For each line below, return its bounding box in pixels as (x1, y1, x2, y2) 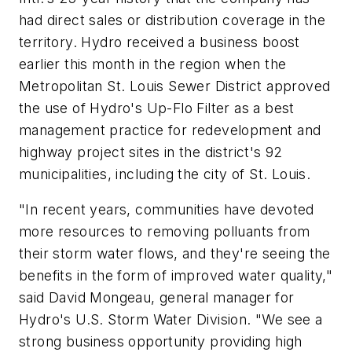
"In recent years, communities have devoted (19, 201, 314, 218)
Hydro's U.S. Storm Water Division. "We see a (19, 311, 323, 328)
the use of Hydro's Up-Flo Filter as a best (19, 99, 295, 116)
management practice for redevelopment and (19, 121, 321, 138)
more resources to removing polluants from (19, 223, 310, 240)
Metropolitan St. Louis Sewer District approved (19, 77, 331, 94)
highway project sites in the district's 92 (19, 143, 283, 160)
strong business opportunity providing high (19, 333, 302, 350)
